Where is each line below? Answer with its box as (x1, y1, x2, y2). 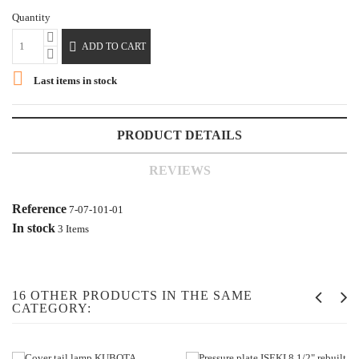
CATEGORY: (12, 301, 91, 316)
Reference (12, 202, 67, 216)
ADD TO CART (82, 40, 146, 52)
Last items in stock (31, 75, 117, 87)
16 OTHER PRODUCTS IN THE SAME (12, 288, 252, 303)
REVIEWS (148, 163, 211, 178)
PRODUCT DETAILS (117, 128, 242, 143)
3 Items (58, 223, 89, 236)
